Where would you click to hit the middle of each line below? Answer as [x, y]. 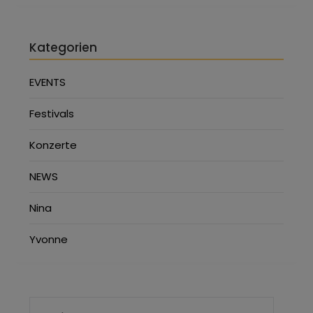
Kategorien [64, 47]
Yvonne [49, 239]
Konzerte [53, 145]
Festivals [52, 113]
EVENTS [48, 82]
